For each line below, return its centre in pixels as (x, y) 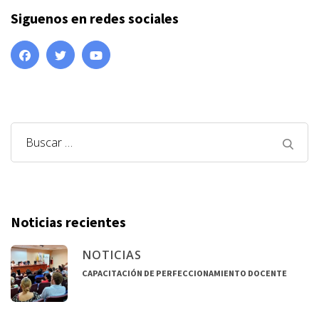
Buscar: (47, 144)
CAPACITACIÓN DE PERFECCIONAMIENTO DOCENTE (184, 273)
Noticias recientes (68, 223)
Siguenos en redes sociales (95, 18)
